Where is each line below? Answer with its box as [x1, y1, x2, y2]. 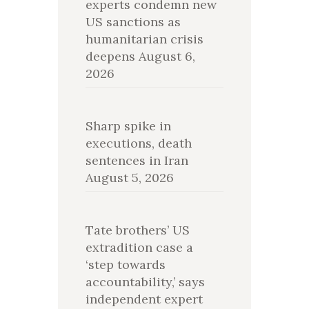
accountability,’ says [85, 273, 205, 290]
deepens [85, 48, 135, 65]
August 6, [138, 48, 195, 65]
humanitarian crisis [85, 31, 203, 48]
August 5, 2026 [85, 169, 174, 186]
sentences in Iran [85, 152, 188, 168]
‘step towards [85, 256, 166, 272]
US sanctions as [85, 14, 181, 30]
